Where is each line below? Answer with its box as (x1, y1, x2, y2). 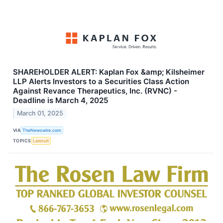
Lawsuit (33, 138, 49, 144)
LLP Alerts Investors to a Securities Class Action (13, 77, 189, 87)
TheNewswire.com (22, 127, 62, 133)
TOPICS (13, 138, 31, 144)
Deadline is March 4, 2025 (13, 96, 109, 106)
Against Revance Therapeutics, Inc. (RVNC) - (13, 86, 177, 96)
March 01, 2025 (17, 109, 64, 117)
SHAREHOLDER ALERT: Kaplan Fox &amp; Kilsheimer (13, 67, 205, 77)
